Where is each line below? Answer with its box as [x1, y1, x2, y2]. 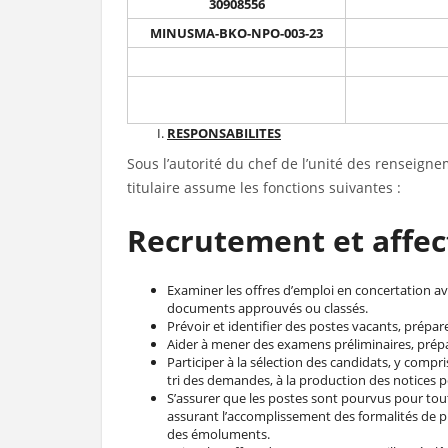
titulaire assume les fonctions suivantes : [127, 178, 401, 197]
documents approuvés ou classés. [167, 299, 368, 317]
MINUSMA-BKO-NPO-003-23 [150, 24, 323, 42]
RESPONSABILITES [167, 124, 281, 142]
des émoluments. [167, 425, 270, 443]
